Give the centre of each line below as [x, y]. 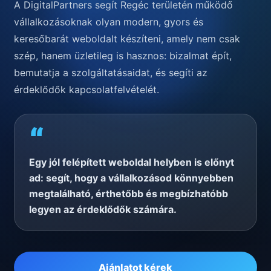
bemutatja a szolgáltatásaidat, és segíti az [111, 73]
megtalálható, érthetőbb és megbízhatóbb [129, 194]
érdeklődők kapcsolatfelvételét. [87, 90]
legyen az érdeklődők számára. [103, 210]
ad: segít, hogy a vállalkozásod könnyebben [131, 178]
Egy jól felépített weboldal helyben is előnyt [132, 162]
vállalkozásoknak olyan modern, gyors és [109, 22]
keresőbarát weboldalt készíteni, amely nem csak [127, 39]
